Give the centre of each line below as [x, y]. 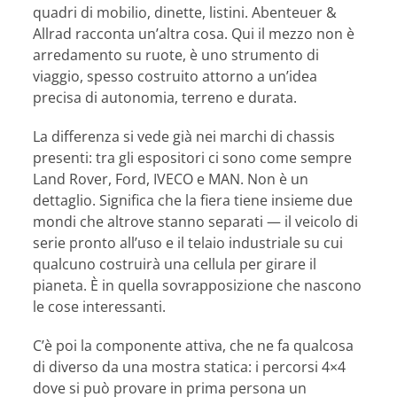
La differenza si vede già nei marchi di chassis [184, 137]
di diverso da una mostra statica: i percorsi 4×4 [190, 367]
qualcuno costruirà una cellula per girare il [175, 265]
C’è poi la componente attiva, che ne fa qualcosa [194, 346]
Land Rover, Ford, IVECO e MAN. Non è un [171, 179]
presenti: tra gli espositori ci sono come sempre [193, 158]
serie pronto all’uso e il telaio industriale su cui [188, 243]
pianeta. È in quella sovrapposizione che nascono [198, 286]
